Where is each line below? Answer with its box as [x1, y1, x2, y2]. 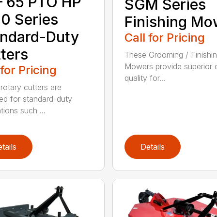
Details [140, 141, 165, 152]
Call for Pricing [124, 30, 205, 45]
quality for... [124, 73, 165, 83]
